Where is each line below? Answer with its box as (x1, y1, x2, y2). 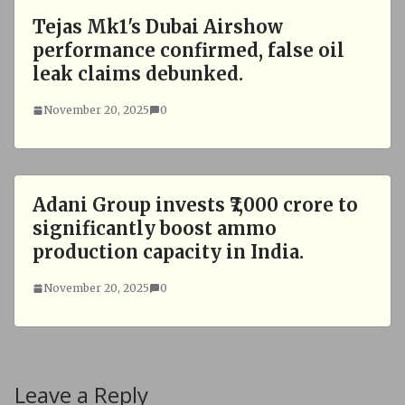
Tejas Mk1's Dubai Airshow (33, 15, 283, 38)
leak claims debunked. (33, 62, 243, 85)
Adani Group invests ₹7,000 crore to (33, 193, 358, 216)
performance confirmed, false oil (33, 39, 344, 61)
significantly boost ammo (33, 217, 277, 240)
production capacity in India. (33, 240, 304, 263)
